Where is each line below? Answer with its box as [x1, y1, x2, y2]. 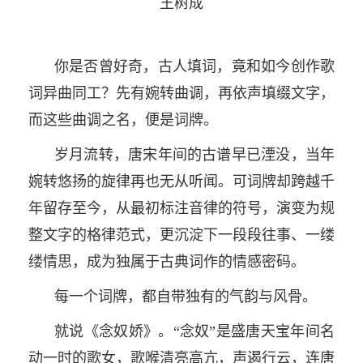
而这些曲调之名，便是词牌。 [28, 111, 222, 128]
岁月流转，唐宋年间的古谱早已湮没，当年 [54, 146, 335, 163]
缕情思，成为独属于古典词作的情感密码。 [28, 253, 310, 270]
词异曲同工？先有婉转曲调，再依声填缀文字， [28, 84, 335, 101]
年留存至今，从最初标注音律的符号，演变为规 [28, 199, 335, 216]
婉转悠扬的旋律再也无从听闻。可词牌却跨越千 [28, 173, 335, 190]
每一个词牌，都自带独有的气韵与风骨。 [54, 288, 317, 305]
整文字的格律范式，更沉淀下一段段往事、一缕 [28, 226, 335, 243]
